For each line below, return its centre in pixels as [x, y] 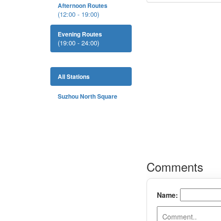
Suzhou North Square [88, 96]
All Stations [74, 76]
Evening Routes [80, 34]
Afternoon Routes [83, 5]
